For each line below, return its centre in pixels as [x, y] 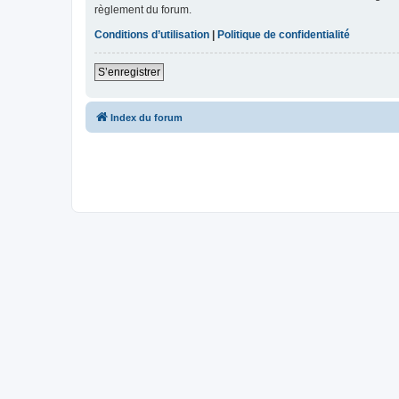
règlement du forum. [143, 10]
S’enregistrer [129, 73]
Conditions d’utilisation [152, 35]
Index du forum [147, 118]
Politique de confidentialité [284, 35]
